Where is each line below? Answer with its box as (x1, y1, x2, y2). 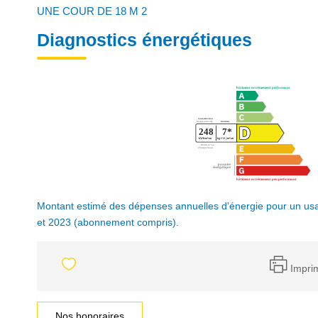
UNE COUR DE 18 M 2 (37, 5, 147, 17)
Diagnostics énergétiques (37, 30, 252, 50)
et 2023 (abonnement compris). (37, 216, 179, 228)
